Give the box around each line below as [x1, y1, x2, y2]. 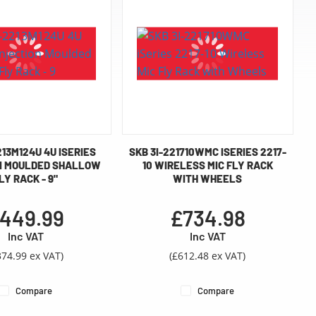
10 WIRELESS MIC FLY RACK [142, 159, 273, 172]
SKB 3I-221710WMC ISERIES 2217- [128, 145, 286, 159]
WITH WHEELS [173, 172, 243, 186]
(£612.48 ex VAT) [169, 249, 246, 263]
